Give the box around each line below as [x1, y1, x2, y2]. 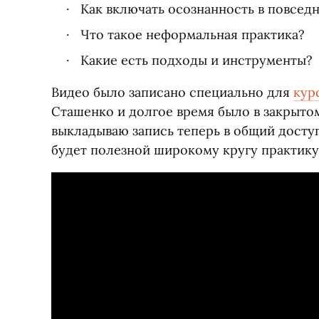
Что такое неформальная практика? [80, 26, 305, 43]
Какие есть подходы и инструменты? [80, 52, 313, 68]
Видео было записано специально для [51, 84, 293, 100]
